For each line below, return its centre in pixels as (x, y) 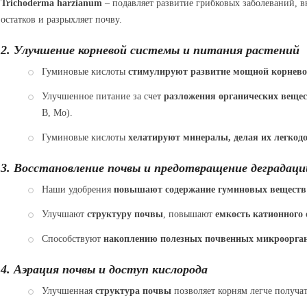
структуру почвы (125, 214)
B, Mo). (57, 112)
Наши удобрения (77, 189)
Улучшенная (68, 291)
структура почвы (133, 291)
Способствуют (72, 238)
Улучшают (64, 214)
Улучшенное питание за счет (102, 96)
